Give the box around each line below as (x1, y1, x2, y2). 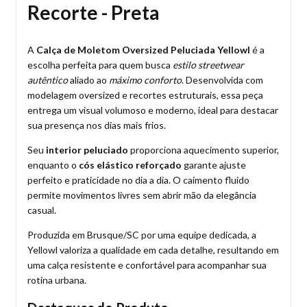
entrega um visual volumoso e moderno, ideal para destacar (27, 104, 278, 116)
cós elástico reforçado (79, 159, 182, 171)
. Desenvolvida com (182, 74, 263, 86)
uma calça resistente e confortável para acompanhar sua (27, 259, 267, 271)
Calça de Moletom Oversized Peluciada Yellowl (36, 44, 250, 56)
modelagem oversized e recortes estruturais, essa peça (27, 89, 263, 101)
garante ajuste (182, 159, 246, 171)
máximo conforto (109, 74, 182, 86)
